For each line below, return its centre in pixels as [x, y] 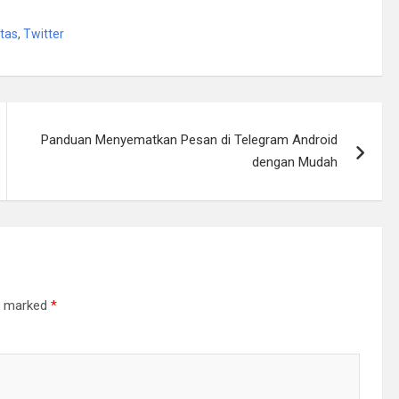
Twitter [44, 33]
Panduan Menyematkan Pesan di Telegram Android [190, 139]
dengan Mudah [295, 162]
